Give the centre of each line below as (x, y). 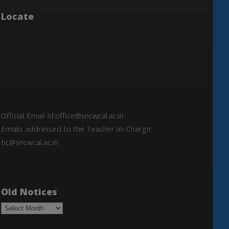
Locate (17, 17)
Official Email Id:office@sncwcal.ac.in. (63, 116)
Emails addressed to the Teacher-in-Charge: (77, 129)
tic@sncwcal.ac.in (30, 142)
